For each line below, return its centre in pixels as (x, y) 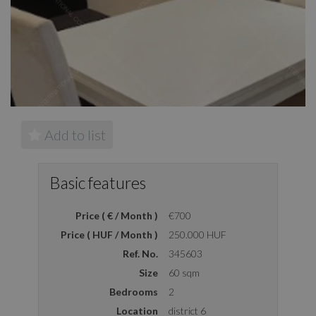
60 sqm (184, 273)
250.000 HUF (197, 235)
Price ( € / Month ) (117, 215)
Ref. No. (140, 254)
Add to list (74, 135)
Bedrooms (134, 292)
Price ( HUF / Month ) (109, 235)
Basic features (98, 183)
